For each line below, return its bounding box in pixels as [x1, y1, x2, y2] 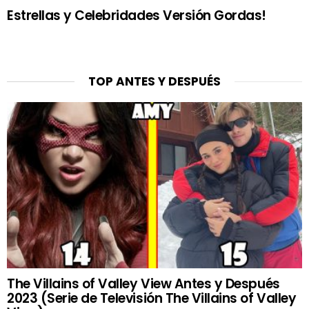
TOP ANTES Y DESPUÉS [88, 73, 221, 90]
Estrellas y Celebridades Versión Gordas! [7, 6, 266, 26]
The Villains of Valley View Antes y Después [7, 275, 280, 294]
